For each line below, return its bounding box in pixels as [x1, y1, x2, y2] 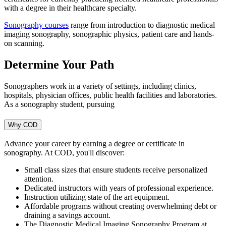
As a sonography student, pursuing [4, 99, 117, 108]
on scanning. [4, 39, 44, 47]
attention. [24, 175, 53, 184]
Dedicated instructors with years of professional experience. [24, 184, 213, 193]
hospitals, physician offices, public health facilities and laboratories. [4, 90, 217, 99]
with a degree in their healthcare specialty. [4, 4, 141, 12]
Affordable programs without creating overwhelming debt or [24, 202, 216, 211]
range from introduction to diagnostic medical [69, 21, 215, 29]
